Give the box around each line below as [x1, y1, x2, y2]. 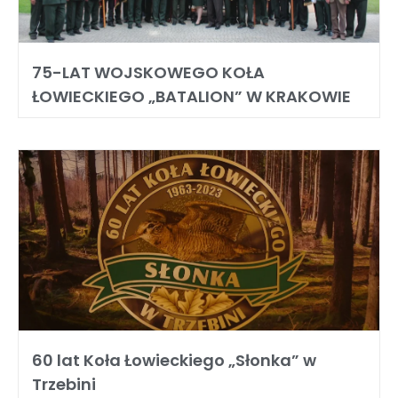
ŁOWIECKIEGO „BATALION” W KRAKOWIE [32, 84, 351, 107]
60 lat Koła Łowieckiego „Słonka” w [32, 348, 316, 371]
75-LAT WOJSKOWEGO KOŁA [32, 60, 265, 84]
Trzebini [32, 372, 96, 395]
